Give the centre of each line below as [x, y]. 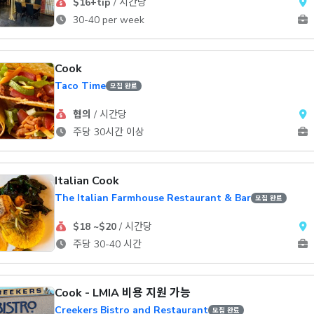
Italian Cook [87, 181]
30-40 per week [107, 20]
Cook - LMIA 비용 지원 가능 [123, 293]
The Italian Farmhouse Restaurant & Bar [153, 198]
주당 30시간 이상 [107, 132]
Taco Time [80, 86]
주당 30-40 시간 [105, 244]
